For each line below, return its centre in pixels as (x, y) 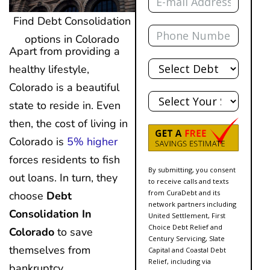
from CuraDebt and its (184, 192)
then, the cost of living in (68, 123)
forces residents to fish (64, 159)
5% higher (92, 141)
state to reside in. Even (65, 105)
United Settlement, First (187, 215)
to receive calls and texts (188, 181)
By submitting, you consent (192, 169)
